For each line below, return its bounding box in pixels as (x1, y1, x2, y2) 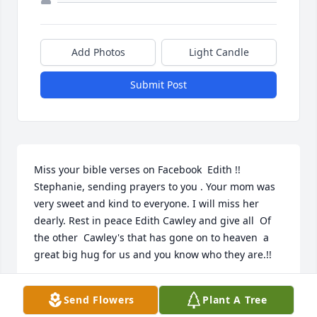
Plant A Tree (202, 293, 267, 306)
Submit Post (130, 78, 187, 92)
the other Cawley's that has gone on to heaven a (34, 231, 269, 245)
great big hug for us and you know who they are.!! (34, 248, 272, 262)
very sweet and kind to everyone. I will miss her (34, 197, 259, 211)
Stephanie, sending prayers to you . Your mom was (34, 180, 275, 194)
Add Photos (71, 45, 125, 59)
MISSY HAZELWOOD (34, 280, 132, 294)
